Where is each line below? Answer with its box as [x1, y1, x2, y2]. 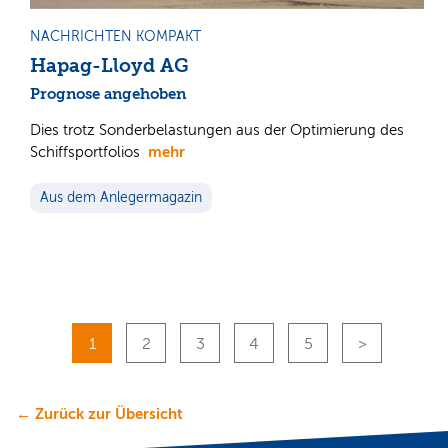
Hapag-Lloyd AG [30, 54, 189, 77]
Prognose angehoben [30, 84, 186, 103]
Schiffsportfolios [30, 143, 148, 160]
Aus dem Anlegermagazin [40, 189, 202, 205]
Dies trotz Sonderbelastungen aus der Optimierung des [30, 121, 404, 138]
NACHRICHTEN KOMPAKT [30, 28, 201, 44]
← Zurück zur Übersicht [16, 404, 183, 422]
